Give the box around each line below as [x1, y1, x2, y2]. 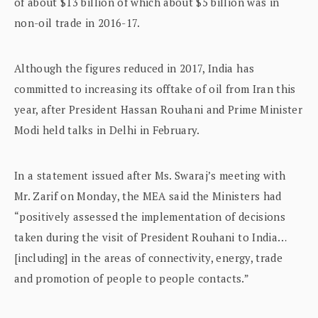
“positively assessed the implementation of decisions [14, 209, 285, 224]
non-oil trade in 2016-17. [14, 16, 141, 31]
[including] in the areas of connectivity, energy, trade [14, 251, 283, 265]
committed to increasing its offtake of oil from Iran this [14, 82, 296, 97]
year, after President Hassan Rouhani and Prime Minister [14, 102, 302, 117]
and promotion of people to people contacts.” [14, 271, 250, 286]
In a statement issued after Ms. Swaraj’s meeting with [14, 168, 286, 183]
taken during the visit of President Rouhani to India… [14, 230, 287, 245]
